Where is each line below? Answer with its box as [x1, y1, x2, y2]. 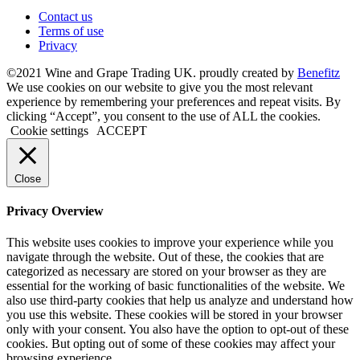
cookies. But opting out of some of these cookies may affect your [6, 337, 335, 351]
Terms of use [39, 23, 104, 38]
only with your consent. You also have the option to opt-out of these [6, 322, 349, 337]
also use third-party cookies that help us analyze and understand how [6, 293, 354, 308]
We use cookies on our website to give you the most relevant [6, 80, 313, 94]
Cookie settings [10, 123, 88, 137]
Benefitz [297, 65, 340, 80]
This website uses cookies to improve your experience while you [6, 235, 333, 250]
